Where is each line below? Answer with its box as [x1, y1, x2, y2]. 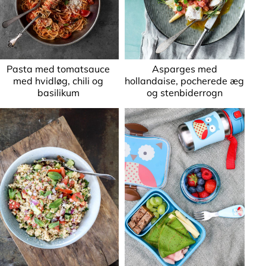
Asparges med [151, 62, 217, 75]
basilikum [37, 86, 80, 99]
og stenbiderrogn [146, 86, 223, 99]
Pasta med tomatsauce [7, 62, 110, 75]
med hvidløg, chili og [13, 74, 104, 87]
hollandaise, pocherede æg [125, 74, 245, 87]
